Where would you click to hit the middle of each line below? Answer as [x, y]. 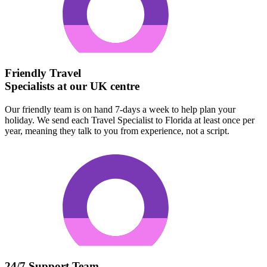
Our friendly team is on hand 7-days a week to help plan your [120, 109]
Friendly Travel [43, 73]
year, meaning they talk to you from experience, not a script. [117, 131]
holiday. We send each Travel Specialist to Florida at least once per [130, 120]
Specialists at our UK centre [72, 86]
